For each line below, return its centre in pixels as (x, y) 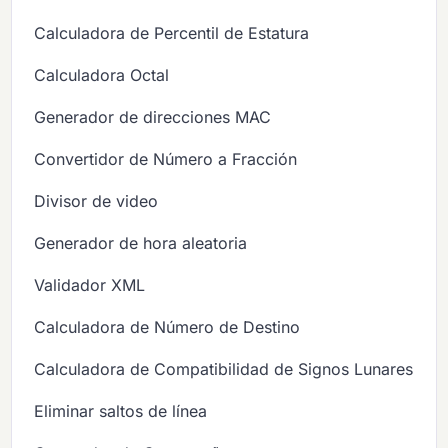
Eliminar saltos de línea (121, 410)
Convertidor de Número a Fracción (166, 158)
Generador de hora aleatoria (141, 242)
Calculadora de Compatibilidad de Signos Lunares (224, 368)
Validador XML (90, 284)
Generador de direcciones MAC (153, 116)
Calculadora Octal (102, 74)
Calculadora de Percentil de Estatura (172, 32)
